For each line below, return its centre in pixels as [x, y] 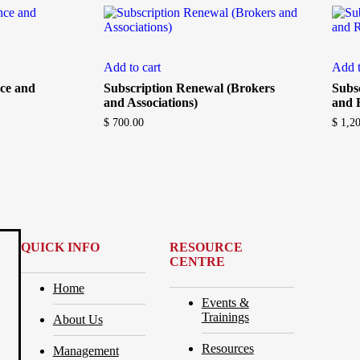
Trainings [225, 317]
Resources [227, 348]
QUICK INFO [60, 247]
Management [86, 350]
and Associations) [150, 102]
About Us [78, 319]
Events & [225, 302]
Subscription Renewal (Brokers [189, 88]
